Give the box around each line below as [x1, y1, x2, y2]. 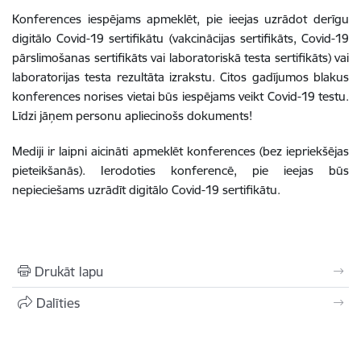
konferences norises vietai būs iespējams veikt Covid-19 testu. [12, 89, 349, 105]
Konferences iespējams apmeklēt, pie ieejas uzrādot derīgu [12, 11, 349, 27]
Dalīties [36, 295, 80, 312]
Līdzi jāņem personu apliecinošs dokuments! [12, 108, 252, 124]
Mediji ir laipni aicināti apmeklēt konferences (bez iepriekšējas [12, 143, 349, 160]
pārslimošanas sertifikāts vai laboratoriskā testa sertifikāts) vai [12, 50, 349, 66]
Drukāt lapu [35, 263, 103, 280]
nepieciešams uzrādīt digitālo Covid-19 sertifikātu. [12, 182, 280, 198]
